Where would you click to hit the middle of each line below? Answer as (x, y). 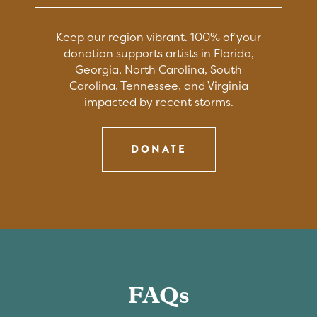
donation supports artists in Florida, (158, 53)
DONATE (158, 149)
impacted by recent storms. (158, 102)
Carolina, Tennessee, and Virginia (158, 85)
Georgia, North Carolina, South (158, 69)
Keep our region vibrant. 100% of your (158, 36)
